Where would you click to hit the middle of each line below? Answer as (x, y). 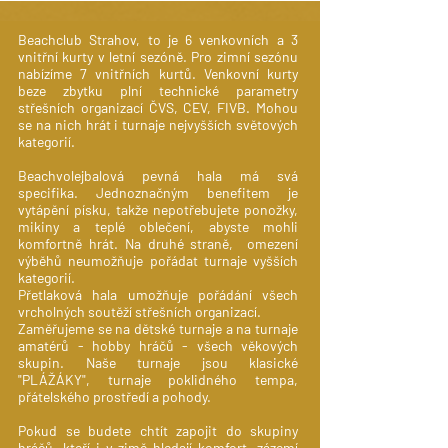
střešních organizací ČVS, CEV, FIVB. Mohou (158, 107)
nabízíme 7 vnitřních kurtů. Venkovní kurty (158, 73)
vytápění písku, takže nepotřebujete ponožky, (158, 209)
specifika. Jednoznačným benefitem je (158, 192)
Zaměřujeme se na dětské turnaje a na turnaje (158, 328)
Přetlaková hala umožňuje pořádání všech (158, 294)
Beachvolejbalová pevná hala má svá (158, 175)
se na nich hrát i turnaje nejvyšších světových (158, 124)
